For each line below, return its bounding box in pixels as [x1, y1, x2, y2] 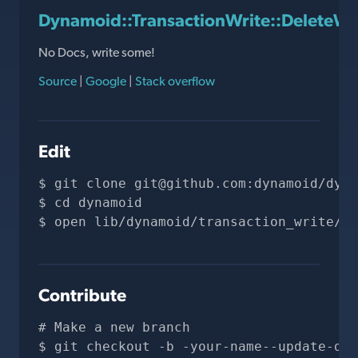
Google [83, 74, 129, 89]
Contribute [38, 284, 126, 305]
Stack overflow [133, 74, 215, 89]
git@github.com [134, 176, 246, 191]
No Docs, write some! [38, 45, 155, 60]
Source [38, 74, 79, 89]
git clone [54, 176, 134, 191]
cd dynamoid [54, 195, 142, 210]
